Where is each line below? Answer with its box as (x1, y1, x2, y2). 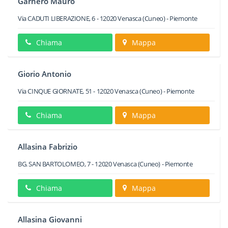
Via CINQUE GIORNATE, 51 (18, 87, 92, 96)
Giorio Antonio (18, 69, 71, 79)
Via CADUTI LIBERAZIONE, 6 (18, 14, 95, 23)
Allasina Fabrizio (18, 141, 77, 152)
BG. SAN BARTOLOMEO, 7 (18, 159, 91, 168)
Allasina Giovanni (18, 214, 82, 224)
